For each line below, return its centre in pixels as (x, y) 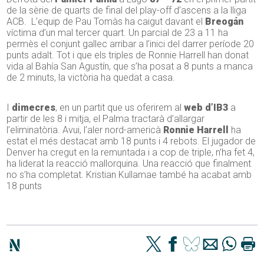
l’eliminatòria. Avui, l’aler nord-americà (85, 130)
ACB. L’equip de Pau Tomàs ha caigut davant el (106, 22)
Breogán (225, 22)
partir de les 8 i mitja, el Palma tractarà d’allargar (106, 119)
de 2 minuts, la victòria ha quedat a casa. (91, 78)
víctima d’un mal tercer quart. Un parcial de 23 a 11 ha (118, 33)
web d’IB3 (206, 108)
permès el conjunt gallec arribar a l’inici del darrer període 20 (131, 44)
